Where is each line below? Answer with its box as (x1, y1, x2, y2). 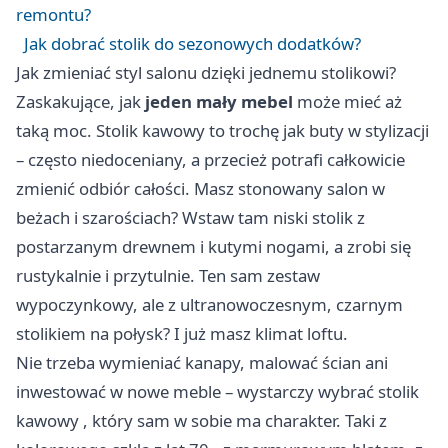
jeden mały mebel (145, 90, 293, 114)
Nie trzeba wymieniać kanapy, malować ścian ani (16, 351, 388, 375)
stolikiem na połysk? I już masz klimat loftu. (16, 322, 348, 346)
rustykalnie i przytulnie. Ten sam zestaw (16, 264, 320, 288)
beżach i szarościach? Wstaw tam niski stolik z (16, 206, 365, 230)
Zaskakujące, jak (16, 90, 145, 114)
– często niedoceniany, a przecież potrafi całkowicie (16, 148, 405, 172)
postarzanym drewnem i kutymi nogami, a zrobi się (16, 235, 411, 259)
